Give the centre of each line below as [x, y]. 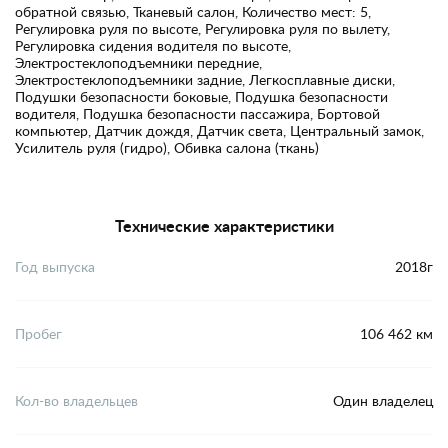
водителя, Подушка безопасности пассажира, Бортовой [197, 113]
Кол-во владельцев [76, 401]
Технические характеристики [224, 225]
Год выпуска [55, 267]
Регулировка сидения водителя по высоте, [153, 45]
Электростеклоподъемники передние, [138, 62]
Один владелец [383, 401]
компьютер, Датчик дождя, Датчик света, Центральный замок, [219, 130]
